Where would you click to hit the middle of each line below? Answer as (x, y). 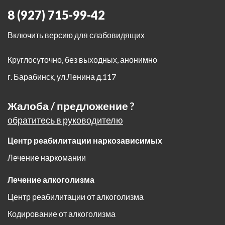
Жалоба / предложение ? (71, 106)
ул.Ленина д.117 (86, 77)
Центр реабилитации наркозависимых (85, 141)
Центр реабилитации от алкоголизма (76, 197)
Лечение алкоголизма (51, 180)
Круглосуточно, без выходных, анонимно (82, 60)
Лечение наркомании (47, 158)
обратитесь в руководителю (65, 120)
